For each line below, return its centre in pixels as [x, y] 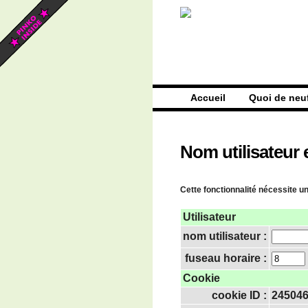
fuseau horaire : [226, 258]
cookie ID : [239, 295]
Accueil [208, 98]
